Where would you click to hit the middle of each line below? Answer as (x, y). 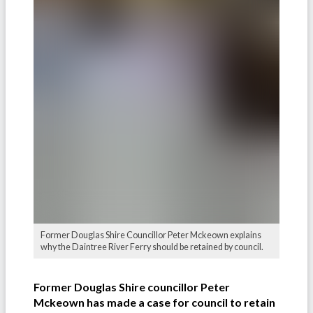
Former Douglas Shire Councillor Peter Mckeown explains (151, 235)
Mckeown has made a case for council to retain (154, 303)
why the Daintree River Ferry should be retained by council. (152, 247)
